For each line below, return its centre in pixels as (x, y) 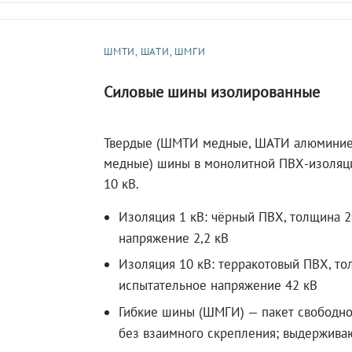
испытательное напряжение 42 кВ (218, 286)
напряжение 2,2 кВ (174, 238)
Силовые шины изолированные (212, 92)
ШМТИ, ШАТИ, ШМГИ (155, 51)
